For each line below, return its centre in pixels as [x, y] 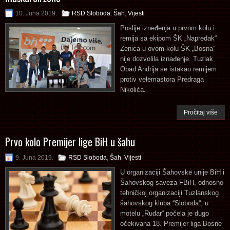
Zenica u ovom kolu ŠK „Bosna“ [168, 48]
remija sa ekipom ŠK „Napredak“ [168, 38]
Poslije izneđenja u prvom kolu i [167, 28]
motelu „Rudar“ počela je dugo [165, 213]
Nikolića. [133, 89]
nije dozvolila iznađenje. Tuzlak [167, 59]
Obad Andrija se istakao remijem [168, 69]
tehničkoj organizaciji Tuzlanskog [169, 193]
